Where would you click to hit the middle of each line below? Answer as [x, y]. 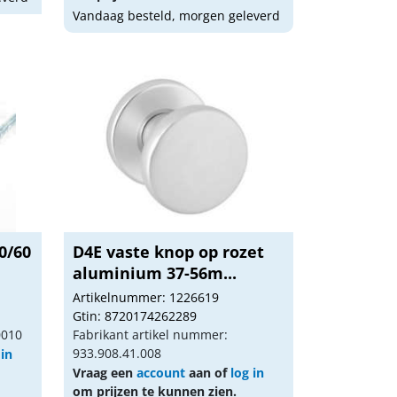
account [161, 373]
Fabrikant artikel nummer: [151, 335]
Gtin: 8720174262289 [135, 316]
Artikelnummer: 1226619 [146, 297]
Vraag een [105, 373]
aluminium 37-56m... [155, 273]
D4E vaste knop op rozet [169, 252]
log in [248, 373]
